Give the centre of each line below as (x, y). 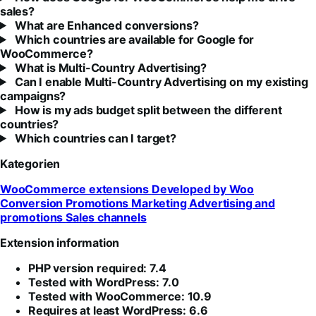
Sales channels (106, 217)
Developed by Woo (203, 189)
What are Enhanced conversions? (105, 25)
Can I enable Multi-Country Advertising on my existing (160, 81)
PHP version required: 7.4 (97, 268)
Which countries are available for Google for (133, 39)
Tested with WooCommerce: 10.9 (120, 296)
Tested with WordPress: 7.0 (104, 282)
